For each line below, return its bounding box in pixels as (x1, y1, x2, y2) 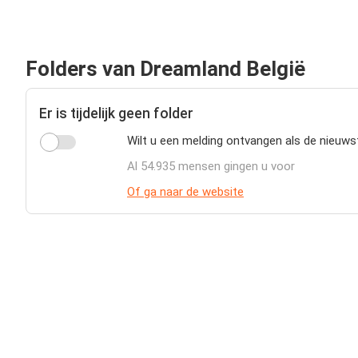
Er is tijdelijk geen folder (39, 105, 193, 121)
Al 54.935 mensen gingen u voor (127, 159, 295, 173)
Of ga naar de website (127, 185, 244, 199)
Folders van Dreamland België (26, 57, 305, 81)
